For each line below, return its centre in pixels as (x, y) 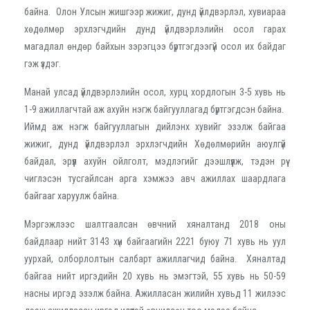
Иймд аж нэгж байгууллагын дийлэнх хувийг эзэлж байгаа (155, 126)
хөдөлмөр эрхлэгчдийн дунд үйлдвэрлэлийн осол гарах (155, 29)
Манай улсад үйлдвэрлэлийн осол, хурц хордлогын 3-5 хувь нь (155, 92)
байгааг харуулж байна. (72, 195)
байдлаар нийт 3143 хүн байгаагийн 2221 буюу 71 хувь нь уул (155, 241)
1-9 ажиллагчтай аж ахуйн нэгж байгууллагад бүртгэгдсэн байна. (155, 109)
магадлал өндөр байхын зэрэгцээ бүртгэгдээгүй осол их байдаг (155, 46)
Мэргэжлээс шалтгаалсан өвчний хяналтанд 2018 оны (155, 224)
